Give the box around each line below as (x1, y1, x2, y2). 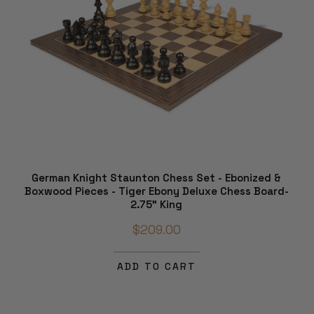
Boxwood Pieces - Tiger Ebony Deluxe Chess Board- (24, 184, 289, 198)
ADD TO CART (116, 259, 196, 273)
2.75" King (130, 197, 182, 211)
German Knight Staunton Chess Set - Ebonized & (32, 170, 281, 184)
